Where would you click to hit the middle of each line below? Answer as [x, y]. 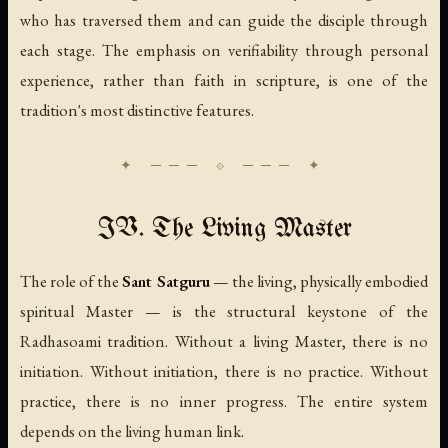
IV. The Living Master [224, 230]
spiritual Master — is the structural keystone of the [224, 311]
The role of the [71, 281]
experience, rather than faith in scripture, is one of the [224, 80]
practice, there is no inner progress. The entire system [224, 401]
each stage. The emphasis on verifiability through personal [224, 50]
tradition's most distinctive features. [137, 110]
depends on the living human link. [132, 431]
